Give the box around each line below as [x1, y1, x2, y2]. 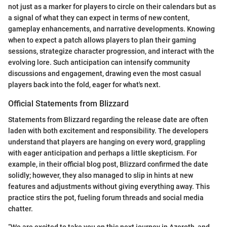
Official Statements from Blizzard [8, 98, 129, 108]
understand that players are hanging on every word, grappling [8, 138, 205, 146]
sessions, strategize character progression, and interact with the [8, 47, 214, 55]
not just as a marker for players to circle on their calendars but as [8, 2, 216, 11]
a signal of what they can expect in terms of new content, [8, 13, 190, 22]
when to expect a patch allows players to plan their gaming [8, 35, 196, 44]
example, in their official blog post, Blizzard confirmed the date [8, 160, 208, 168]
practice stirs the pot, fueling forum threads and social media [8, 194, 204, 202]
